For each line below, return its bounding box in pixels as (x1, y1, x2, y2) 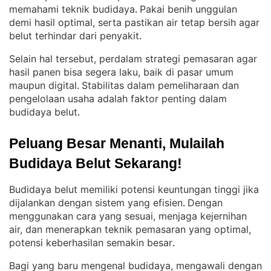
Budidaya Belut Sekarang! (9, 155, 182, 171)
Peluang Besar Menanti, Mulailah (9, 135, 224, 151)
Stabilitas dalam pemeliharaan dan (82, 79, 239, 91)
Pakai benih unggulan (140, 3, 237, 15)
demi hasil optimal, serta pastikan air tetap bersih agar (9, 16, 260, 28)
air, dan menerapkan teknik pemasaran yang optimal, (9, 223, 251, 235)
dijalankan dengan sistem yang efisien (9, 197, 183, 209)
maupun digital (9, 79, 77, 91)
